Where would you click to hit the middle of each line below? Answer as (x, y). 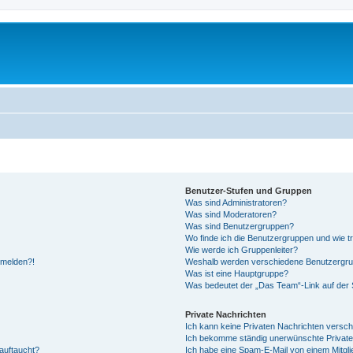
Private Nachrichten (226, 314)
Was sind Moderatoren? (231, 214)
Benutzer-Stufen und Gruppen (249, 190)
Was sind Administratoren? (236, 202)
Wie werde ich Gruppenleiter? (242, 249)
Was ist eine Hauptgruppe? (237, 273)
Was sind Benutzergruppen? (240, 226)
